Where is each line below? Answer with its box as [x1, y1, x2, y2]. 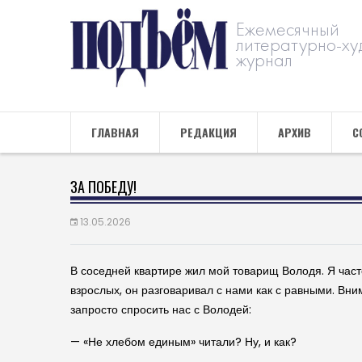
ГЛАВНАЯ [91, 123, 139, 141]
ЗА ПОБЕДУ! [70, 175, 137, 197]
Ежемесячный [236, 16, 339, 41]
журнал [236, 47, 293, 72]
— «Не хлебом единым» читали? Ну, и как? [70, 333, 297, 350]
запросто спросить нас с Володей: [70, 301, 251, 318]
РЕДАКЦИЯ [180, 123, 237, 141]
